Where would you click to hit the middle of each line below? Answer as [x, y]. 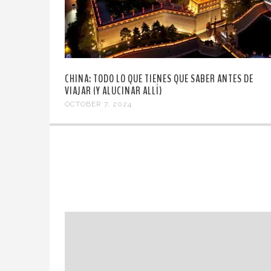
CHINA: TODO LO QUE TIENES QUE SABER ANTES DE [159, 79]
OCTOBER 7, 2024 [98, 104]
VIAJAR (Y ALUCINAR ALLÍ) [113, 91]
